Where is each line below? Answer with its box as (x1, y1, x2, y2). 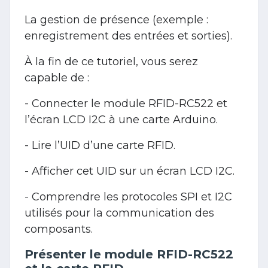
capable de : (25, 71, 89, 84)
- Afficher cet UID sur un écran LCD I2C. (25, 164, 234, 178)
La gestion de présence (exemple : (25, 13, 208, 26)
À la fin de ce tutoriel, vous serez (25, 54, 198, 68)
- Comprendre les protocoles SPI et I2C (25, 190, 232, 203)
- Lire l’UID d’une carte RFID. (25, 138, 175, 152)
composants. (25, 222, 93, 236)
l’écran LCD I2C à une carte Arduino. (25, 112, 218, 126)
